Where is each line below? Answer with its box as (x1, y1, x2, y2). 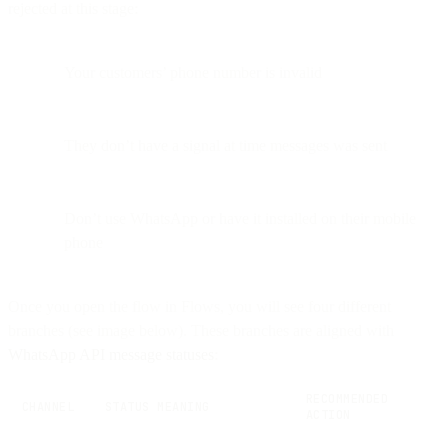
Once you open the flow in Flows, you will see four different (8, 297, 391, 315)
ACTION (306, 406, 351, 423)
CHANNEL (22, 398, 75, 415)
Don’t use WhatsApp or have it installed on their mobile (64, 209, 416, 227)
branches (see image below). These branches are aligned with (8, 321, 394, 339)
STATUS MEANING (105, 398, 210, 415)
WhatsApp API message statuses (8, 345, 214, 363)
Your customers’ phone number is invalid (64, 63, 322, 81)
